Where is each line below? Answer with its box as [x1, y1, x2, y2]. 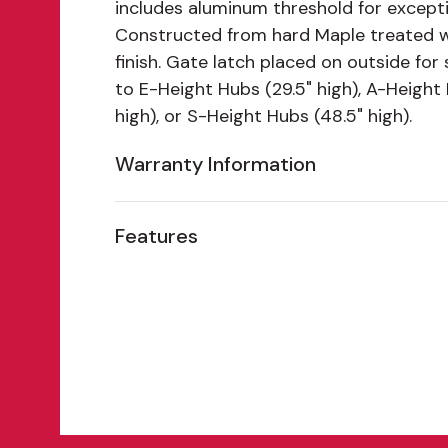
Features [115, 223, 198, 249]
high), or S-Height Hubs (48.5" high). [115, 104, 412, 128]
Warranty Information [115, 151, 316, 177]
